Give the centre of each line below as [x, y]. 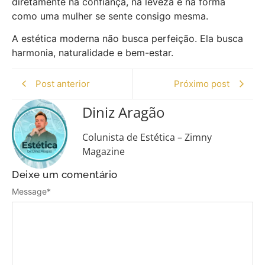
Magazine [104, 151]
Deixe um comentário [65, 175]
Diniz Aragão [124, 112]
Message [29, 191]
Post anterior [63, 83]
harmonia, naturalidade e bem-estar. [93, 53]
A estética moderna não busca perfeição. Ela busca [127, 39]
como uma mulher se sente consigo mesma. [110, 16]
